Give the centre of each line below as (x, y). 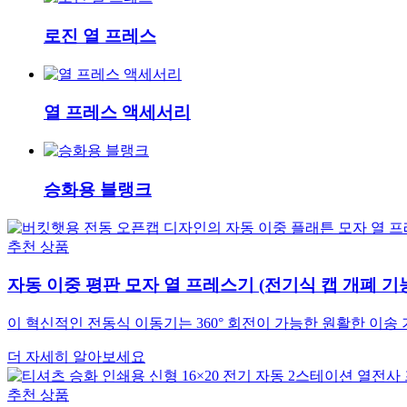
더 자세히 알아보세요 (76, 356)
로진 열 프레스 (100, 35)
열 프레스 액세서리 (117, 113)
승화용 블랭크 (98, 189)
